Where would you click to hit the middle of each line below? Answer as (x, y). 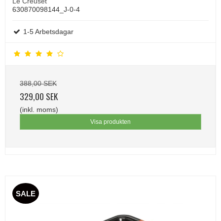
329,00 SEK (39, 96)
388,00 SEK (38, 83)
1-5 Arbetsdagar (47, 31)
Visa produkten (110, 122)
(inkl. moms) (39, 109)
